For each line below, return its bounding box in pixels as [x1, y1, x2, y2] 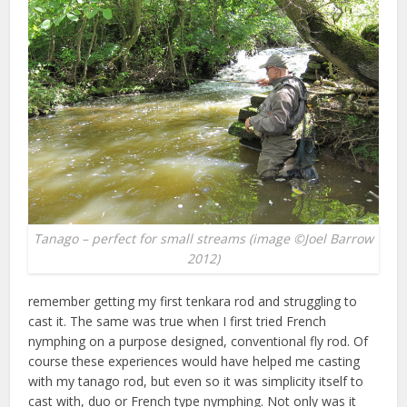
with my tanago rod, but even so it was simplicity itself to [28, 372, 364, 390]
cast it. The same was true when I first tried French [28, 312, 327, 330]
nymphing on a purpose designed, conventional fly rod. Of [28, 332, 369, 350]
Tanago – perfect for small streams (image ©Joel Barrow [34, 229, 373, 247]
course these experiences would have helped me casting [28, 352, 361, 370]
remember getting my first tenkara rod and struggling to [28, 292, 358, 310]
